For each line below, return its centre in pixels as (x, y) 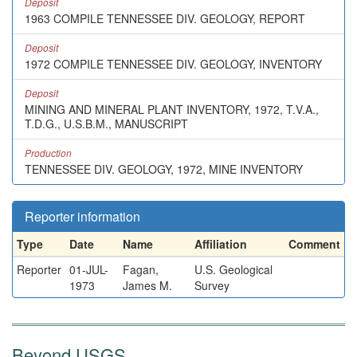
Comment (314, 244)
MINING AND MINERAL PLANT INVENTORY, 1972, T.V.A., (172, 109)
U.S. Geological (233, 269)
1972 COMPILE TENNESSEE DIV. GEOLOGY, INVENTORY (173, 64)
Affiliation (221, 244)
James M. (147, 285)
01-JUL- (89, 269)
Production (48, 153)
